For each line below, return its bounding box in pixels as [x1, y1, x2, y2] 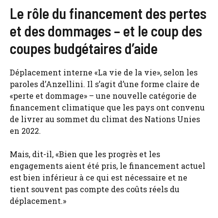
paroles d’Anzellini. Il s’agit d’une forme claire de [10, 78, 200, 89]
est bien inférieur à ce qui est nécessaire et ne [10, 172, 187, 182]
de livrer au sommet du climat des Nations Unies [10, 113, 200, 124]
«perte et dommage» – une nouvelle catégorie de [10, 90, 197, 101]
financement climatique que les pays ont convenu [10, 102, 205, 112]
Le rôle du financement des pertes [10, 4, 206, 22]
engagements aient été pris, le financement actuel [10, 160, 205, 171]
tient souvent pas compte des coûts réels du [10, 183, 180, 194]
